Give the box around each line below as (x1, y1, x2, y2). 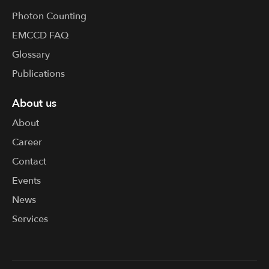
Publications (12, 67, 65, 81)
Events (12, 174, 41, 187)
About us (12, 96, 56, 111)
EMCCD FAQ (12, 29, 69, 43)
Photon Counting (12, 10, 86, 23)
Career (12, 135, 42, 149)
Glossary (12, 48, 50, 62)
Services (12, 212, 48, 226)
